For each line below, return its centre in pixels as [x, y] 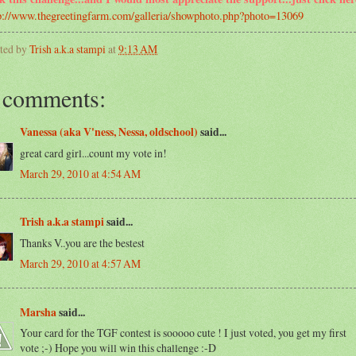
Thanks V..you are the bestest [82, 243]
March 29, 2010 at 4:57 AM [80, 264]
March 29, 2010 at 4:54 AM [80, 174]
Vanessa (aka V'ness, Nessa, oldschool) [109, 132]
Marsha [38, 312]
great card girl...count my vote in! [93, 153]
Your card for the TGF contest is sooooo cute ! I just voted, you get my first [183, 333]
